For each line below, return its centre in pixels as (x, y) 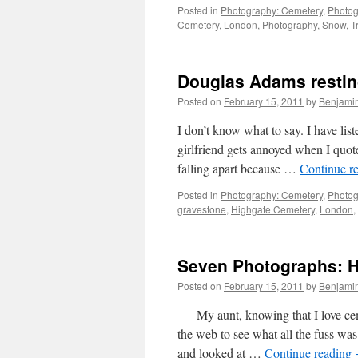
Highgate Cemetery (273, 209)
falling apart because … (239, 168)
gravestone (202, 209)
